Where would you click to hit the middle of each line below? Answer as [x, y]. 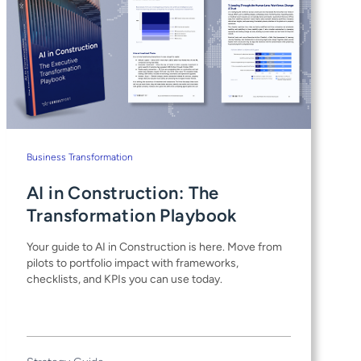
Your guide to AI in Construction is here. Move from [154, 247]
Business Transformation [79, 157]
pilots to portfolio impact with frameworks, [132, 263]
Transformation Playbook [131, 215]
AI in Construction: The [122, 193]
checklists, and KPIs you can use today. [124, 279]
